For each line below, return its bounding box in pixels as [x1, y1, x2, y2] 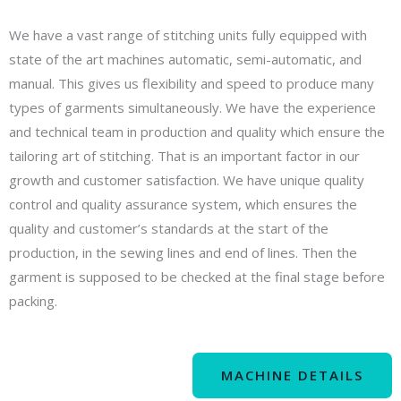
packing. [9, 292, 57, 311]
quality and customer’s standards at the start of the [9, 219, 328, 238]
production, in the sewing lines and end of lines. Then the [9, 243, 357, 262]
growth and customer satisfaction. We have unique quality [9, 171, 364, 190]
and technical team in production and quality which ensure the [9, 123, 385, 141]
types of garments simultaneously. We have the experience [9, 98, 376, 117]
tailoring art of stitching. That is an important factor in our [9, 147, 360, 166]
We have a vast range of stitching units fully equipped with [9, 26, 367, 45]
